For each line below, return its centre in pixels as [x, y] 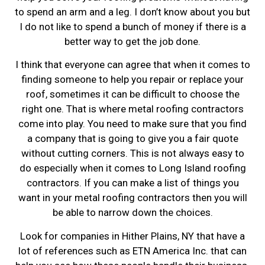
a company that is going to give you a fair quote [132, 139]
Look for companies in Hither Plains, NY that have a [132, 236]
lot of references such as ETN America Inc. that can [132, 251]
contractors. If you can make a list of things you [132, 183]
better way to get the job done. [132, 41]
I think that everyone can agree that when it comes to [132, 65]
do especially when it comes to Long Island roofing [132, 168]
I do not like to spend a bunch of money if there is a [132, 26]
